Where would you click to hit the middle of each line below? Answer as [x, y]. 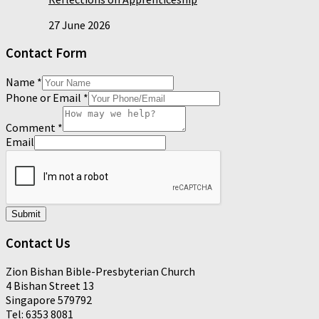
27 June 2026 [79, 25]
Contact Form [46, 53]
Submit [26, 214]
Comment [32, 127]
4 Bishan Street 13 [50, 286]
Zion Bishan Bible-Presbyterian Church [100, 272]
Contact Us [38, 243]
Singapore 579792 [49, 300]
